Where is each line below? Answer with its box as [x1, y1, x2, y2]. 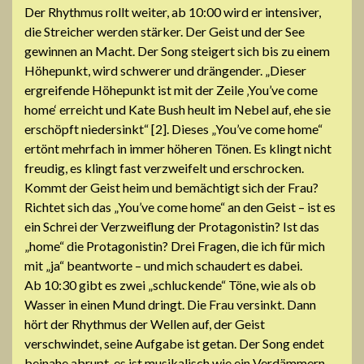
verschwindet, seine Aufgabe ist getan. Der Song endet [24, 335, 324, 351]
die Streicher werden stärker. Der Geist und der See [24, 23, 305, 39]
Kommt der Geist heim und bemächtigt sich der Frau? [24, 179, 318, 195]
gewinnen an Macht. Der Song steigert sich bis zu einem [24, 42, 330, 58]
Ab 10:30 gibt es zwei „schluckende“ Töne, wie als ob [24, 276, 316, 292]
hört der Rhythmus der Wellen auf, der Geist [24, 315, 265, 331]
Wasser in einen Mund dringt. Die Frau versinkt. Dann [24, 296, 316, 312]
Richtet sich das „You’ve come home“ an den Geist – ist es [24, 198, 336, 214]
